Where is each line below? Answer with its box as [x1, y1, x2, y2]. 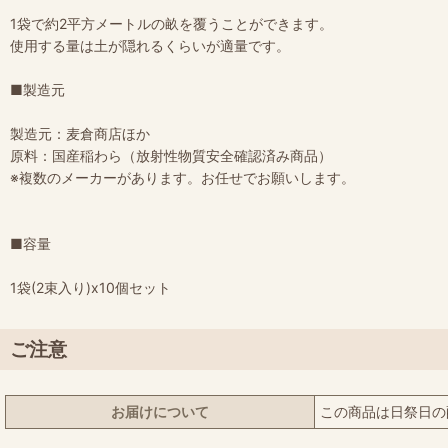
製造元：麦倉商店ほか [10, 124, 150, 142]
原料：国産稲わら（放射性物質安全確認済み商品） [10, 146, 332, 164]
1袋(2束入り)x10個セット [10, 278, 171, 296]
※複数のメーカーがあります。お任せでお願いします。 [10, 168, 355, 186]
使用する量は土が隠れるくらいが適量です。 [10, 36, 290, 54]
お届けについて [111, 402, 209, 420]
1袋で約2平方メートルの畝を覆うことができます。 [10, 14, 333, 32]
